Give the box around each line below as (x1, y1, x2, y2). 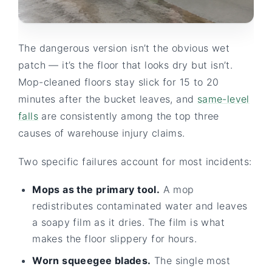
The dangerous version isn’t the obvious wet (18, 42, 230, 55)
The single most (151, 254, 230, 267)
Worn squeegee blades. (32, 254, 151, 267)
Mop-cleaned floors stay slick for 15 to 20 (18, 76, 219, 89)
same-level (197, 93, 250, 106)
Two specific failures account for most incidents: (18, 155, 252, 168)
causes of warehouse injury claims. (18, 127, 185, 140)
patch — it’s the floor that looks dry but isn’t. (18, 59, 233, 72)
